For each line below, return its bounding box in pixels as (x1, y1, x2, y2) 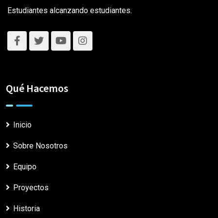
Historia (13, 203, 40, 213)
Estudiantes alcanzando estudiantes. (7, 5, 132, 15)
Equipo (13, 162, 36, 171)
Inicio (13, 120, 32, 129)
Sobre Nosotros (13, 141, 68, 150)
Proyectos (13, 182, 49, 192)
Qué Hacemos (6, 81, 68, 95)
